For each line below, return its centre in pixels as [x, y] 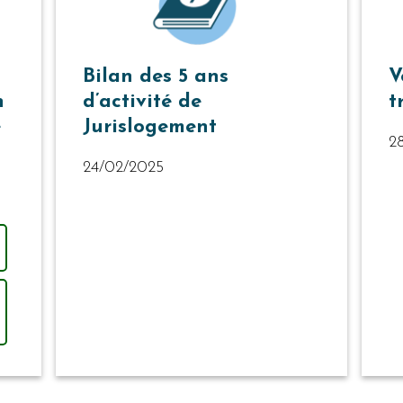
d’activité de [142, 103]
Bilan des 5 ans [156, 77]
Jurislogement [150, 128]
